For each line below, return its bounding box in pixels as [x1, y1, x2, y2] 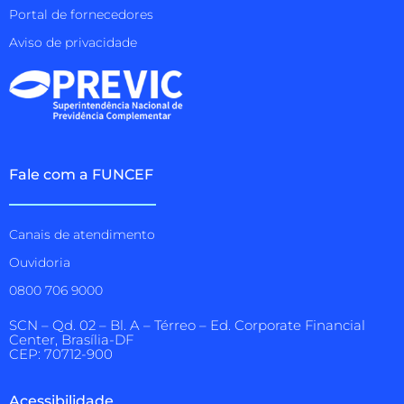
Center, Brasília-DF [9, 332, 133, 349]
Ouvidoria [9, 254, 70, 271]
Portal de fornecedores [9, 5, 153, 23]
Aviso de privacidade [9, 33, 137, 50]
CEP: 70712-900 [9, 346, 113, 363]
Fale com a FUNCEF [9, 165, 153, 183]
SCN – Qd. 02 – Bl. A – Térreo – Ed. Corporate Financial [9, 317, 365, 335]
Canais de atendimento [9, 226, 155, 243]
